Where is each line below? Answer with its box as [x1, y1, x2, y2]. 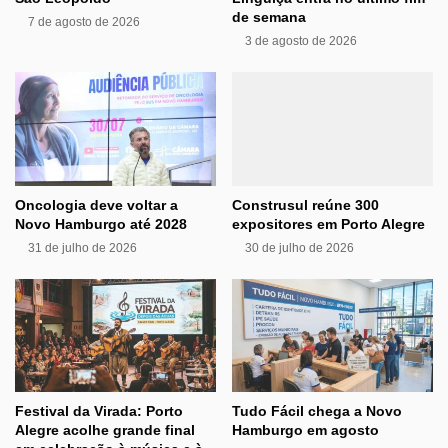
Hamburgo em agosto [232, 422, 379, 439]
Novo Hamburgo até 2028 [15, 215, 187, 232]
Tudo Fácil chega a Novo [232, 403, 402, 420]
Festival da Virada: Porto [15, 403, 183, 420]
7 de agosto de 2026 [28, 15, 140, 30]
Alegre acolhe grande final [15, 422, 195, 439]
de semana [232, 9, 306, 26]
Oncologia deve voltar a [15, 196, 178, 213]
